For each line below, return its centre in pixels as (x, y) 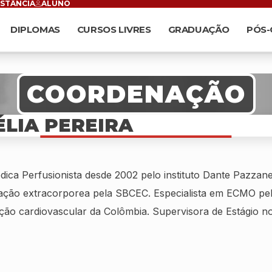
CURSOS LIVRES (114, 29)
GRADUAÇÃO (199, 29)
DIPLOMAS (35, 29)
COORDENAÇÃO (136, 94)
